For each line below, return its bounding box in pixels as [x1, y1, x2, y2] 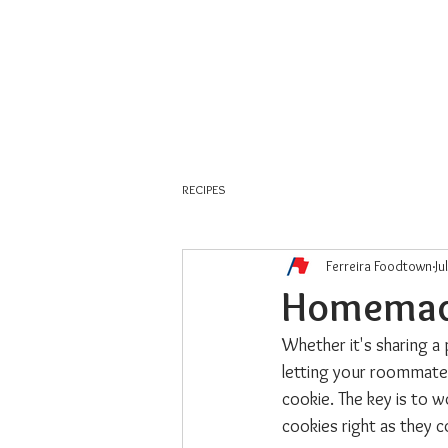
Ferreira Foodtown [326, 256, 432, 275]
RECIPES [182, 181, 226, 197]
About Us [208, 112, 274, 129]
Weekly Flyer [312, 112, 405, 129]
